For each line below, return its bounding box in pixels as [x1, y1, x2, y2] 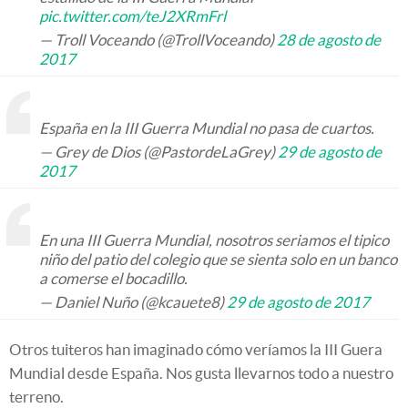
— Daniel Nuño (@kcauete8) [39, 293, 227, 311]
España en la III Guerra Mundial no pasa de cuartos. [39, 119, 374, 137]
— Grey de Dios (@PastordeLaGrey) [39, 143, 278, 160]
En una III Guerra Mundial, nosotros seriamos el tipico [39, 231, 389, 249]
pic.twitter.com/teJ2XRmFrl [39, 7, 226, 25]
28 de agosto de [277, 31, 381, 48]
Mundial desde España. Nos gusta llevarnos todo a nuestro [9, 364, 393, 382]
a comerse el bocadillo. [39, 270, 188, 287]
